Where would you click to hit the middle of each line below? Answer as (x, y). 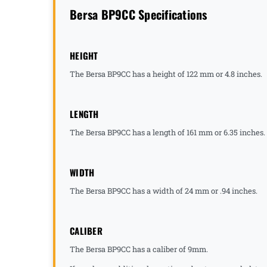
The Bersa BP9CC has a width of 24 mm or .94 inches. (164, 190)
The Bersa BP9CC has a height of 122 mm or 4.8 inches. (167, 74)
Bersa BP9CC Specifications (139, 14)
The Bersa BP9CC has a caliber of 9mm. (139, 249)
